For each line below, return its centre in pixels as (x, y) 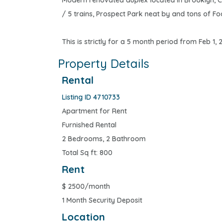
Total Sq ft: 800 (87, 153)
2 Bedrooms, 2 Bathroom (104, 139)
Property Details (104, 64)
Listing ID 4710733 (91, 97)
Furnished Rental (89, 125)
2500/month (88, 187)
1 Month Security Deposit (102, 200)
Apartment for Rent (94, 111)
